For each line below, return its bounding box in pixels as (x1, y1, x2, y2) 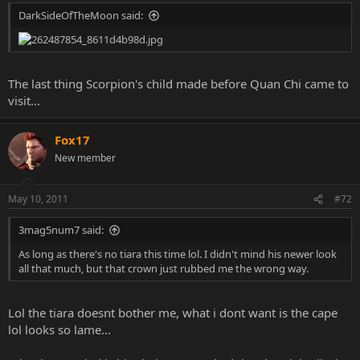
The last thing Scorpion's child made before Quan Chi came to (8, 75, 349, 92)
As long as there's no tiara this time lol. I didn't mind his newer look (18, 247, 337, 261)
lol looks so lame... (8, 321, 111, 337)
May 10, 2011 (8, 192, 68, 206)
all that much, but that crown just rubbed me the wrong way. (18, 261, 309, 276)
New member (55, 150, 116, 165)
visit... (8, 92, 40, 108)
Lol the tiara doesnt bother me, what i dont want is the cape (8, 304, 337, 321)
